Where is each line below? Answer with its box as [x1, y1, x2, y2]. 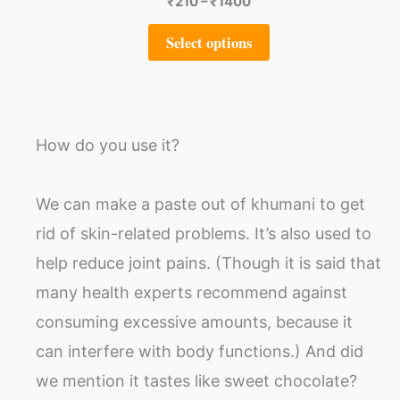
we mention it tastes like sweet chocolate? [36, 371, 357, 391]
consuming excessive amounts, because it [36, 312, 353, 332]
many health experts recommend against [36, 283, 347, 303]
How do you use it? [36, 136, 179, 155]
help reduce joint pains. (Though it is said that [36, 254, 381, 273]
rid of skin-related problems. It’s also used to [36, 224, 371, 244]
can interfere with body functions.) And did [36, 342, 363, 362]
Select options [166, 31, 252, 54]
